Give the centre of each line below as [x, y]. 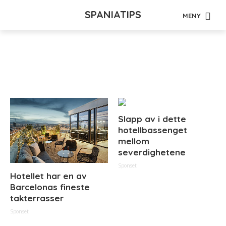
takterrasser [37, 198]
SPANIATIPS [113, 14]
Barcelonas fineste [50, 187]
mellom [134, 141]
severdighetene [152, 152]
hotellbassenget [153, 130]
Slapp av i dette [152, 119]
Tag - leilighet [113, 81]
